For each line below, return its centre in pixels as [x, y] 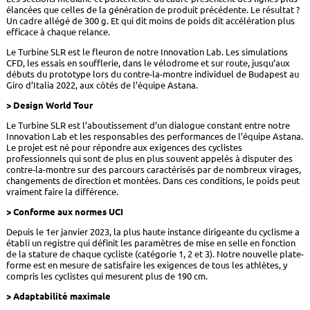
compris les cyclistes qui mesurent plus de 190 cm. [107, 276]
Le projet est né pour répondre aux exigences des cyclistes [124, 148]
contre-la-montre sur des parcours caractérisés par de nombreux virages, [153, 170]
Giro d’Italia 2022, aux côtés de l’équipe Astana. [102, 85]
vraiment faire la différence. [62, 192]
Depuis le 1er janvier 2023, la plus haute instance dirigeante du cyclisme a [153, 232]
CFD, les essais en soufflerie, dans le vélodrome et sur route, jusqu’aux [148, 63]
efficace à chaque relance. [58, 32]
